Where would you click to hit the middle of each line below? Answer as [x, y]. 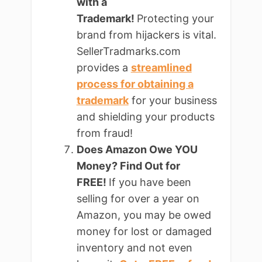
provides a [104, 68]
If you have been [150, 182]
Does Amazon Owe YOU [137, 150]
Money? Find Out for [128, 166]
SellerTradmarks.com [128, 51]
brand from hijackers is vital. [146, 35]
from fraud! [104, 133]
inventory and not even [134, 248]
